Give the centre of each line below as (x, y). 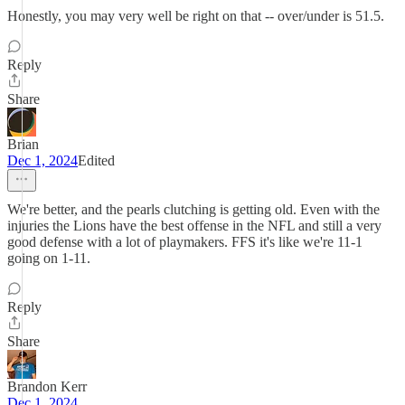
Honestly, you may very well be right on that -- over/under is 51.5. (196, 16)
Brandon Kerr (47, 386)
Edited (96, 160)
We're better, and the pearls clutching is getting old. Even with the (193, 209)
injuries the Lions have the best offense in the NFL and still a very (194, 226)
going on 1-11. (49, 258)
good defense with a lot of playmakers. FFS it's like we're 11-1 (185, 242)
